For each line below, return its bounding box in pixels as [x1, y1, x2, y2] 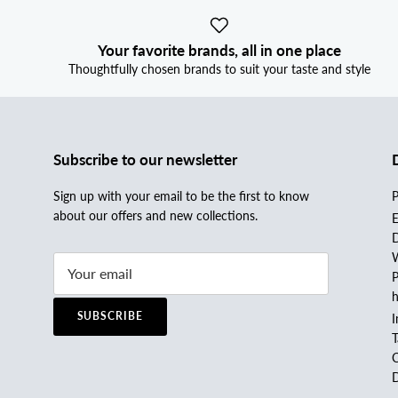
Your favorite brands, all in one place [98, 41, 342, 60]
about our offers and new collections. [53, 208, 258, 224]
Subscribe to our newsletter [53, 150, 237, 170]
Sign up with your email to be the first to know [53, 188, 309, 204]
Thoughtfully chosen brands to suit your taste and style [68, 61, 371, 77]
